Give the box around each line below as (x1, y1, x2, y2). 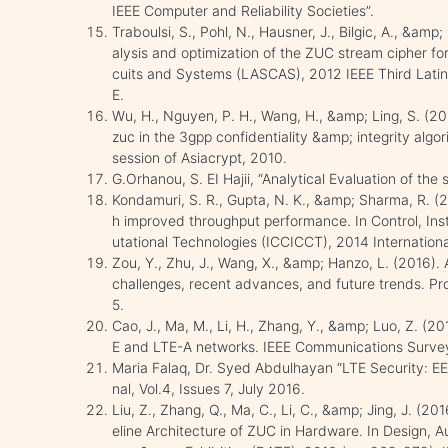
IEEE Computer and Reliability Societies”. (112, 2, 375, 19)
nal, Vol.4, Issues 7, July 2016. (112, 380, 306, 397)
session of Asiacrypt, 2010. (112, 149, 288, 166)
